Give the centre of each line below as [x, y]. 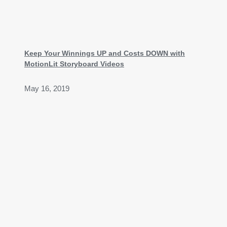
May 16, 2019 [47, 88]
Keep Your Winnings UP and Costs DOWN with [105, 53]
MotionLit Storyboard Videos [74, 64]
